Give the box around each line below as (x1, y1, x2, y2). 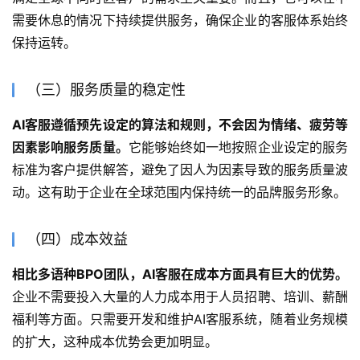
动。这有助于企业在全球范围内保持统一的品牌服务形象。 (12, 184, 346, 201)
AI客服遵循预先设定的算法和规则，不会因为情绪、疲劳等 (12, 117, 348, 133)
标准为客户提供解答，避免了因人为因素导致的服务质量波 (12, 162, 348, 178)
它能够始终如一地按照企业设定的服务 (128, 139, 349, 156)
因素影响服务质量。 (12, 139, 129, 156)
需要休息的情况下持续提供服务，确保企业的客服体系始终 (12, 12, 348, 29)
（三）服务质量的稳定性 (27, 81, 186, 99)
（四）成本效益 (27, 231, 128, 248)
